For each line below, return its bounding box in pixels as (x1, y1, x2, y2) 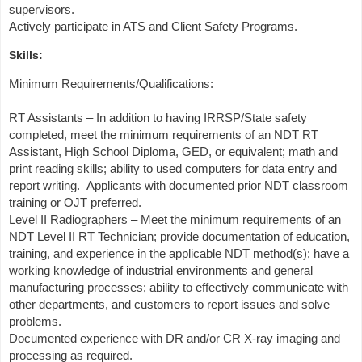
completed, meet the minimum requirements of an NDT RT (9, 128, 318, 141)
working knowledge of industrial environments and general (9, 263, 313, 277)
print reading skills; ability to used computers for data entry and (9, 162, 337, 175)
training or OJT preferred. (9, 196, 145, 209)
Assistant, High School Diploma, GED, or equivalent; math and (9, 145, 338, 158)
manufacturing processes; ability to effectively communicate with (9, 280, 348, 294)
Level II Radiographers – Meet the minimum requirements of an (9, 213, 341, 226)
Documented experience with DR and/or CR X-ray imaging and (9, 331, 340, 345)
